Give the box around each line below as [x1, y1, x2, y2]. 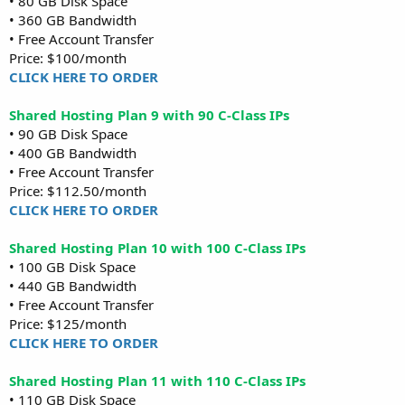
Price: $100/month [9, 48, 127, 67]
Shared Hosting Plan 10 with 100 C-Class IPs [9, 238, 306, 257]
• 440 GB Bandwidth [9, 276, 137, 295]
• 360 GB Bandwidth [9, 10, 137, 29]
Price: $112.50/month [9, 181, 146, 200]
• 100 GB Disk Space [9, 257, 136, 276]
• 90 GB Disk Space [9, 124, 127, 143]
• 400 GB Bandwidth [9, 143, 137, 162]
